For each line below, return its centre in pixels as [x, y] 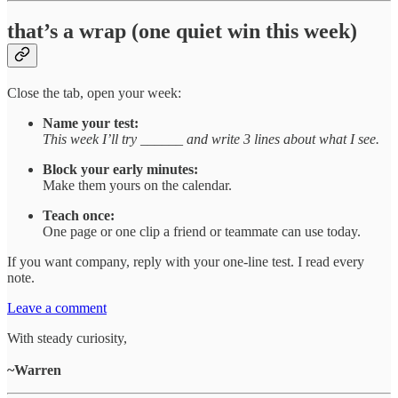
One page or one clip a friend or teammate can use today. [202, 231]
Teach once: [79, 215]
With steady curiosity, [67, 338]
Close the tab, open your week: [94, 92]
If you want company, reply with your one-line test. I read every [186, 261]
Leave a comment [57, 307]
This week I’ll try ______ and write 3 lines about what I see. [211, 139]
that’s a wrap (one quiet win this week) [182, 31]
